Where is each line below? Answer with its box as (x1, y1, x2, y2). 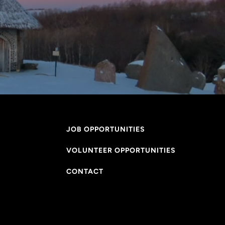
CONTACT (66, 167, 103, 176)
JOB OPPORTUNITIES (66, 125, 145, 134)
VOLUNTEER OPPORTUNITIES (66, 146, 176, 155)
